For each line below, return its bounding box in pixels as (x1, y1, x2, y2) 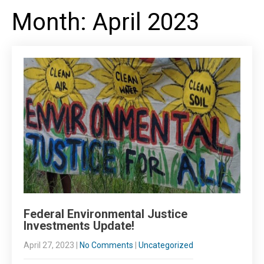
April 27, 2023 (24, 240, 74, 250)
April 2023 (93, 8, 199, 36)
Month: (12, 8, 93, 36)
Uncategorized (138, 240, 193, 250)
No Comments (80, 240, 133, 250)
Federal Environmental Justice (24, 207, 187, 221)
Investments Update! (24, 219, 134, 233)
